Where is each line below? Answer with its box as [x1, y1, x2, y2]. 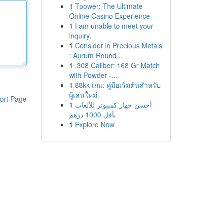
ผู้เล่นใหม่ [69, 90, 97, 100]
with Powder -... [69, 70, 117, 80]
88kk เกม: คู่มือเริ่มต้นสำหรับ [74, 80, 161, 90]
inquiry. [69, 31, 91, 40]
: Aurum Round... [69, 50, 122, 60]
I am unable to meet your [74, 21, 153, 31]
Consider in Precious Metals [74, 40, 162, 50]
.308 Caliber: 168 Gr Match [74, 60, 160, 70]
